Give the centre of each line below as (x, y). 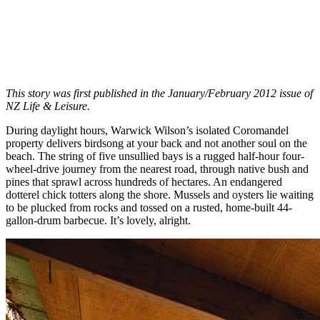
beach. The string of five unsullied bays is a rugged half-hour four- (155, 156)
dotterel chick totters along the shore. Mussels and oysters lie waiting (160, 194)
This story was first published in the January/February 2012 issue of (159, 93)
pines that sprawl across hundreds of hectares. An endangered (144, 181)
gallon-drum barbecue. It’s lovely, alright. (98, 220)
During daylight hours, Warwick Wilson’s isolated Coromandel (147, 130)
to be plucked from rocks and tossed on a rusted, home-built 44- (149, 207)
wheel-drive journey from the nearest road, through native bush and (157, 169)
